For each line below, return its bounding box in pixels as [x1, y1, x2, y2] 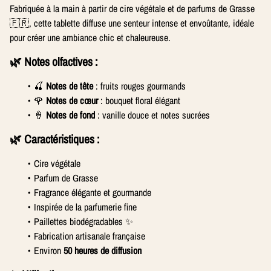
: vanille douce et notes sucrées [95, 108, 210, 122]
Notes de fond [46, 108, 95, 122]
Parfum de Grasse [34, 171, 98, 184]
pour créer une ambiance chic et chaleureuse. [10, 31, 171, 44]
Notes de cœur [46, 94, 98, 107]
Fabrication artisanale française [34, 229, 145, 243]
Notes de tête [46, 79, 93, 93]
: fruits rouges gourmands [93, 79, 186, 93]
